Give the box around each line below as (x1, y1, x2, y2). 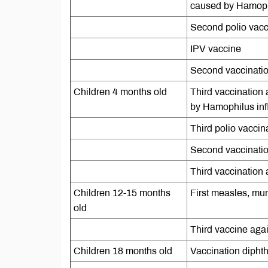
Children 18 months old (74, 246, 175, 256)
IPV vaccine (190, 44, 241, 54)
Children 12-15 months (74, 188, 170, 198)
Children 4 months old (74, 87, 167, 97)
